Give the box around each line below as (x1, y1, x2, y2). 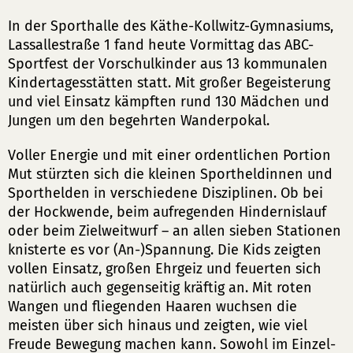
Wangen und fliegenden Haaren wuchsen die (8, 298, 297, 315)
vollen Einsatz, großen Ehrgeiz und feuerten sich (8, 260, 321, 277)
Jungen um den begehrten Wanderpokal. (8, 112, 269, 129)
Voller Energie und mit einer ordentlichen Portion (8, 147, 331, 164)
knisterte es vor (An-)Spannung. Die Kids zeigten (8, 241, 321, 258)
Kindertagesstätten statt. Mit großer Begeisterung (8, 74, 330, 91)
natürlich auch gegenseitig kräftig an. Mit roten (8, 279, 312, 296)
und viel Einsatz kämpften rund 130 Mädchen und (8, 93, 329, 110)
